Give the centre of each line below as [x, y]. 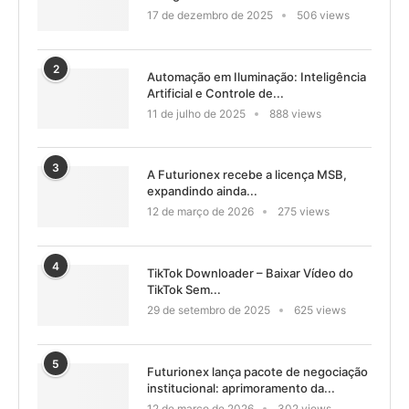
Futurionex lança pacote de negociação [257, 371]
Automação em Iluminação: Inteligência [257, 76]
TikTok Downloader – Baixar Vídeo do [250, 273]
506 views [323, 15]
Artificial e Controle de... [215, 93]
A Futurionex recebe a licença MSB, [247, 175]
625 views [320, 309]
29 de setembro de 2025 [209, 309]
